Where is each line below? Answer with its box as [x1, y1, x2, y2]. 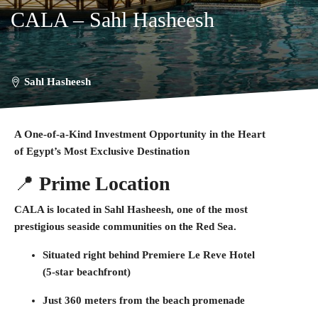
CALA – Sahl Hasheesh [11, 8, 214, 31]
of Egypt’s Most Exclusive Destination [14, 146, 190, 157]
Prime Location [39, 172, 170, 194]
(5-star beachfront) [43, 266, 131, 278]
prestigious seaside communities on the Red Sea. [14, 221, 236, 232]
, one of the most [171, 204, 248, 215]
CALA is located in [14, 204, 104, 215]
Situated [43, 249, 83, 261]
